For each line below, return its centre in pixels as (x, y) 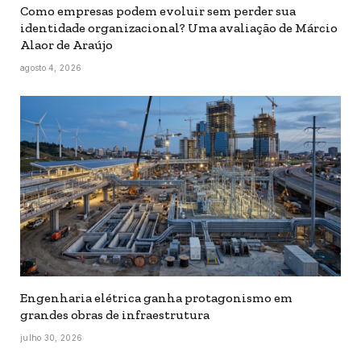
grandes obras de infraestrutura (115, 314)
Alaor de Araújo (68, 44)
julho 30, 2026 (52, 337)
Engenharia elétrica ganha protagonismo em (156, 297)
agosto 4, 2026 (51, 67)
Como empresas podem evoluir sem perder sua (158, 10)
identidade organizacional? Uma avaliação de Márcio (179, 27)
